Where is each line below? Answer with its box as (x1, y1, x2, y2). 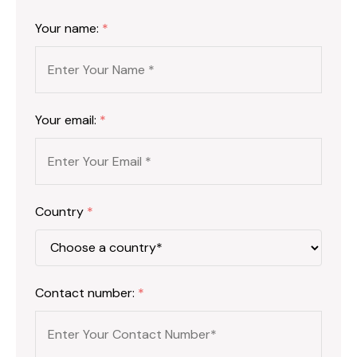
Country (35, 202, 87, 220)
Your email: (35, 111, 100, 128)
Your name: (35, 19, 102, 37)
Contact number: (35, 284, 138, 301)
